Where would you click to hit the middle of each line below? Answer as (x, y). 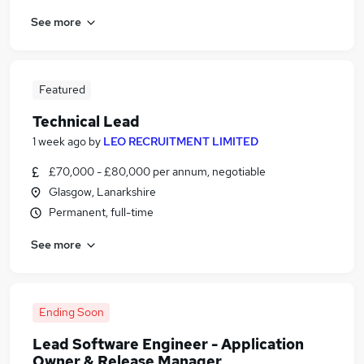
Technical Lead (86, 121)
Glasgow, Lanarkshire (102, 192)
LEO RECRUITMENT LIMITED (181, 141)
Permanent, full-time (101, 212)
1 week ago (59, 141)
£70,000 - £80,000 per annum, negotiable (157, 171)
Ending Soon (71, 312)
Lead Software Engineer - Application (168, 344)
